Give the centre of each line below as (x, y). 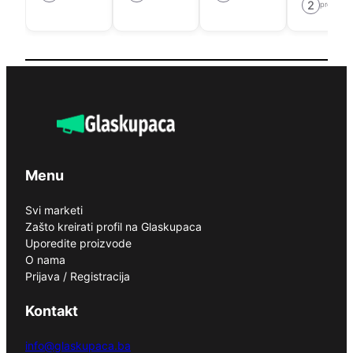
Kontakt (52, 311)
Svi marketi (54, 210)
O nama (45, 260)
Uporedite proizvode (78, 243)
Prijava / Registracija (79, 277)
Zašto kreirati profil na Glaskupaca (113, 227)
